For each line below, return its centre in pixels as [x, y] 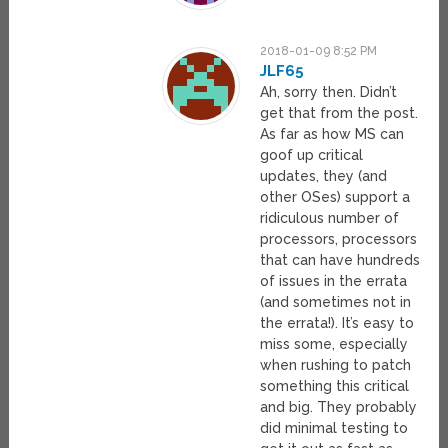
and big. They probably [339, 407]
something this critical [335, 386]
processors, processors [339, 239]
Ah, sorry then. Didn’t [329, 92]
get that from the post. [339, 113]
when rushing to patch [336, 365]
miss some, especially [334, 344]
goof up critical [312, 155]
